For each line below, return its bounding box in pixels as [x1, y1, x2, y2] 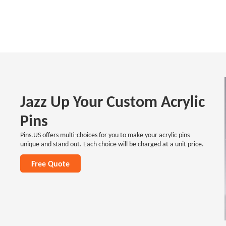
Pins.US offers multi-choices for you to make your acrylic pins [20, 130, 190, 139]
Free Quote [31, 158, 70, 168]
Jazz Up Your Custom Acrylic [20, 91, 205, 111]
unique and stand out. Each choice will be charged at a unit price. [20, 139, 204, 148]
